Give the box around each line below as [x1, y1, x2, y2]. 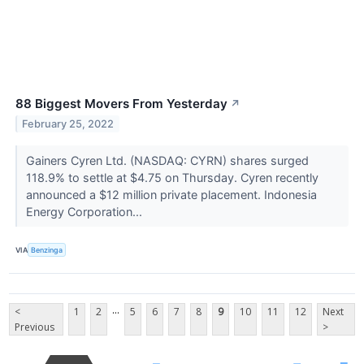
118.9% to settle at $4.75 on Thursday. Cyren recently [25, 171, 318, 185]
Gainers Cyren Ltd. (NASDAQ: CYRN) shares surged [25, 154, 309, 168]
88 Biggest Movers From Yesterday [15, 96, 227, 112]
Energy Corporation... [25, 205, 145, 219]
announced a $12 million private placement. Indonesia [25, 188, 317, 202]
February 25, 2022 [22, 118, 115, 131]
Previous [15, 319, 54, 334]
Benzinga [31, 245, 63, 254]
